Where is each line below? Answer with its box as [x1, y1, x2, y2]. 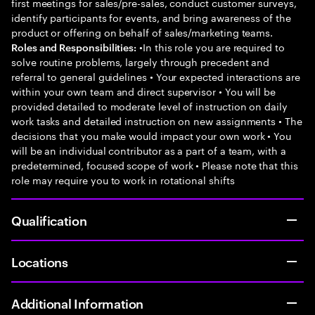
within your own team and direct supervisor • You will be [11, 83, 276, 98]
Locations [11, 252, 68, 270]
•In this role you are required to [136, 39, 285, 54]
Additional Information [11, 294, 144, 311]
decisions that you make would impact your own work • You [11, 127, 292, 143]
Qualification [11, 211, 87, 229]
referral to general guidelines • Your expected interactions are [11, 68, 300, 84]
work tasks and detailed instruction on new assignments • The [11, 112, 302, 128]
